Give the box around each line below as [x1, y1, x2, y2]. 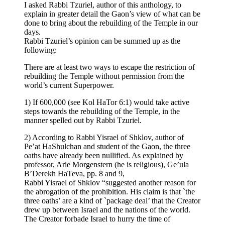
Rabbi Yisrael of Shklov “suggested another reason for [24, 178, 196, 187]
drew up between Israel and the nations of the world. [24, 205, 190, 214]
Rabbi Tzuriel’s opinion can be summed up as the [24, 36, 180, 45]
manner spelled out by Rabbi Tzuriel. [24, 116, 142, 125]
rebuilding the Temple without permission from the [24, 71, 184, 80]
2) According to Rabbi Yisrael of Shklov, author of [24, 133, 184, 142]
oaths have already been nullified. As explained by [24, 151, 183, 160]
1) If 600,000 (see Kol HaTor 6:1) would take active [24, 97, 189, 106]
